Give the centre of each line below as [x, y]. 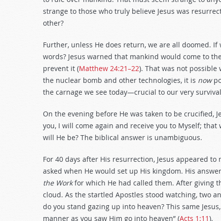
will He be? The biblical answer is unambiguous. [123, 137]
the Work [58, 183]
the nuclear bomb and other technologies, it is [120, 80]
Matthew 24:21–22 [109, 68]
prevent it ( [61, 68]
